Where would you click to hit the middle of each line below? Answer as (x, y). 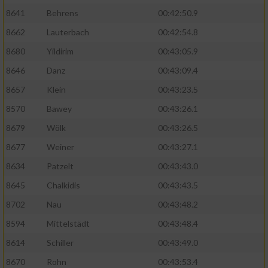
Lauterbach (68, 32)
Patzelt (60, 166)
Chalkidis (63, 185)
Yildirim (60, 51)
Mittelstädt (68, 224)
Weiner (60, 147)
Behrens (63, 13)
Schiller (60, 243)
